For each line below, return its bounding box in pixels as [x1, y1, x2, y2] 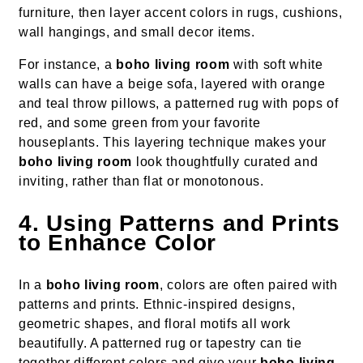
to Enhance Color [19, 230, 217, 256]
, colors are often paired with [159, 278, 338, 293]
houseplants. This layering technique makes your [19, 135, 327, 150]
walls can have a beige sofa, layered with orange [19, 77, 326, 92]
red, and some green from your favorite [19, 116, 261, 130]
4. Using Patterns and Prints [19, 211, 340, 237]
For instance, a [19, 58, 117, 72]
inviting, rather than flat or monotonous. [19, 174, 264, 189]
